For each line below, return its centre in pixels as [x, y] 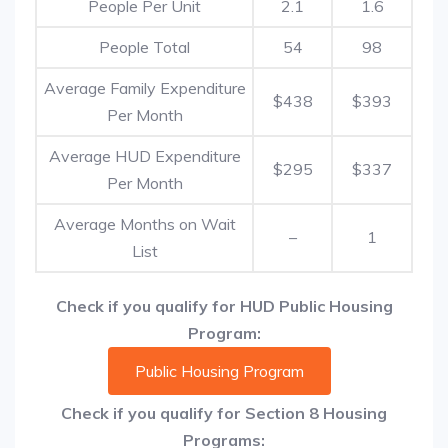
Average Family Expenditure [144, 88]
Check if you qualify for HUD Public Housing [224, 306]
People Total [144, 47]
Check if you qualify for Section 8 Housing [224, 413]
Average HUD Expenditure [144, 156]
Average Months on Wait [144, 224]
